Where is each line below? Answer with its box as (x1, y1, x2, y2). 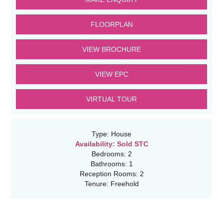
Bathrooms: (90, 159, 127, 168)
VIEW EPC (95, 70, 128, 78)
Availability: (75, 139, 115, 148)
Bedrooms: (91, 149, 126, 158)
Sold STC (114, 139, 148, 148)
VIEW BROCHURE (82, 45, 141, 53)
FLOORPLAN (90, 20, 133, 28)
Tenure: (84, 179, 109, 188)
